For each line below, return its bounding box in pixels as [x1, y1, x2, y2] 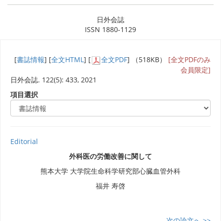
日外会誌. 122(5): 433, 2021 [10, 74, 97, 84]
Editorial [10, 136, 38, 146]
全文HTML [51, 55, 84, 64]
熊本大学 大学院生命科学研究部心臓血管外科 [40, 166, 181, 176]
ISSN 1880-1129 [85, 25, 136, 34]
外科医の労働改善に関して [69, 151, 152, 161]
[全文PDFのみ [168, 55, 211, 64]
